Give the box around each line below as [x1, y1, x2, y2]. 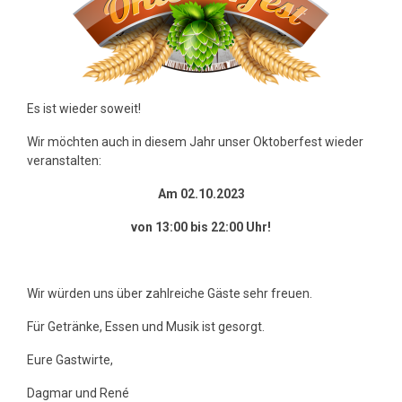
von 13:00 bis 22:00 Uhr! [131, 220, 271, 234]
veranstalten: [27, 153, 101, 168]
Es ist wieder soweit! [27, 101, 141, 116]
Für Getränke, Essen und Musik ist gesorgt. [27, 319, 265, 334]
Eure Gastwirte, [27, 353, 113, 367]
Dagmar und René [27, 386, 129, 400]
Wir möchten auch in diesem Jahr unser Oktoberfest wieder [27, 135, 363, 149]
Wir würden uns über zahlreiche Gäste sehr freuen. [27, 286, 312, 301]
